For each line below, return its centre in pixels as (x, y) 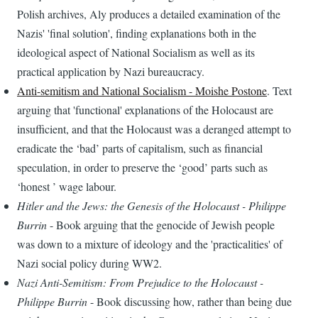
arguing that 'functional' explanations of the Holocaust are (145, 110)
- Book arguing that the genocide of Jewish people (161, 225)
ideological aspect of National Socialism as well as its (136, 53)
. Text (279, 91)
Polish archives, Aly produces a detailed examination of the (149, 14)
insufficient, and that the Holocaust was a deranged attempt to (154, 129)
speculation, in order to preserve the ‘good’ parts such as (142, 168)
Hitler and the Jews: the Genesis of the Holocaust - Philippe (152, 206)
